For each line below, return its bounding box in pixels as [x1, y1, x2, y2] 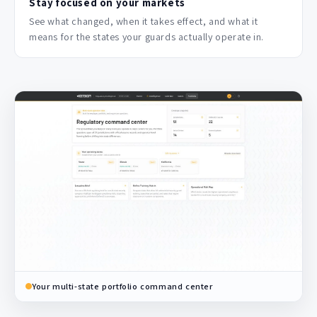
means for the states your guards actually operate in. [29, 30, 264, 44]
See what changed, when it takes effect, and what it [29, 15, 258, 28]
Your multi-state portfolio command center [32, 279, 213, 292]
